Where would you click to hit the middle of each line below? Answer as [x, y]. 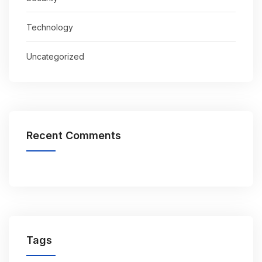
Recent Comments [74, 135]
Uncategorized [55, 56]
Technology [50, 27]
